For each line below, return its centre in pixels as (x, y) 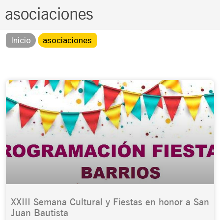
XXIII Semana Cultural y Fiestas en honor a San (110, 202)
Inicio (21, 40)
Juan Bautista (40, 212)
